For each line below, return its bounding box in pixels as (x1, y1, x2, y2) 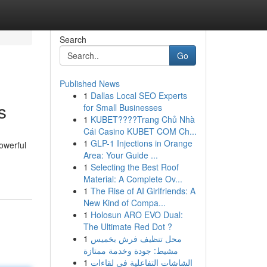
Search (59, 33, 86, 45)
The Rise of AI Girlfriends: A (90, 185, 195, 197)
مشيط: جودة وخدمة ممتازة (83, 244, 178, 256)
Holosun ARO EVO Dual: (90, 209, 183, 221)
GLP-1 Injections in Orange (90, 137, 193, 149)
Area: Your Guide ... (83, 149, 158, 161)
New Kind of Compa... (83, 197, 166, 209)
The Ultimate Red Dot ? (83, 221, 172, 232)
